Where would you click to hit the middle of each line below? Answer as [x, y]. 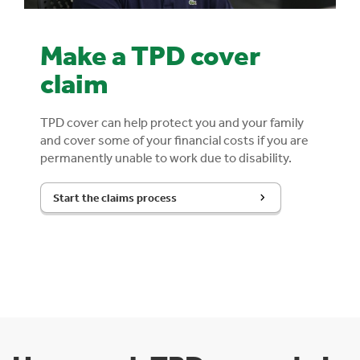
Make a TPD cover [150, 54]
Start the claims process [115, 197]
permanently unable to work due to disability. [166, 157]
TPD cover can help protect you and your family [172, 122]
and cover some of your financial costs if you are [174, 139]
